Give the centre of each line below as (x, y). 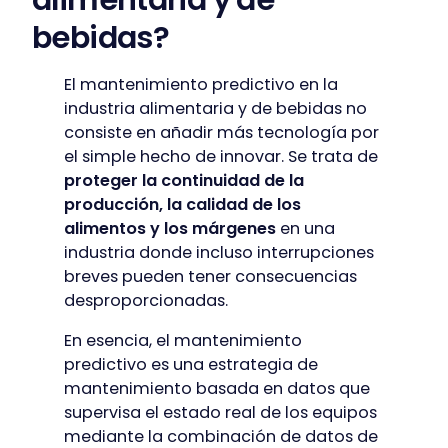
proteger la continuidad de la (184, 181)
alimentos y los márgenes (170, 229)
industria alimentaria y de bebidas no (215, 109)
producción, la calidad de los (182, 205)
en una (305, 229)
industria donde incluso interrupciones (219, 253)
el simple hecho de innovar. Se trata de (221, 157)
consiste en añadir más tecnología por (221, 133)
